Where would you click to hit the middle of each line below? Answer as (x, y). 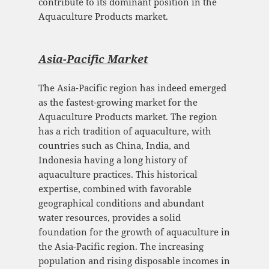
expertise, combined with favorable (115, 189)
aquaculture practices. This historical (118, 174)
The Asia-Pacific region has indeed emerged (132, 88)
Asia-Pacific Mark (88, 59)
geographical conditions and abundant (121, 203)
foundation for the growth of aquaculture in (134, 232)
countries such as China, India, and (114, 146)
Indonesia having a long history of (113, 160)
